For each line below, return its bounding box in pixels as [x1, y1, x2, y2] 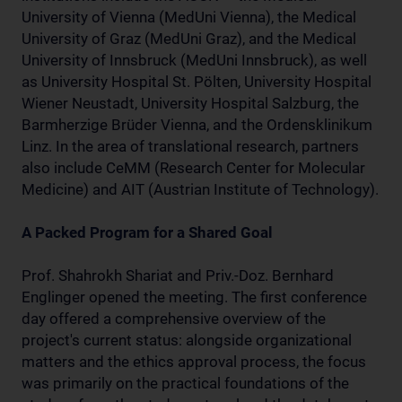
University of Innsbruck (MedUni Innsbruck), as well [22, 50, 367, 69]
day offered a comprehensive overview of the [22, 309, 326, 328]
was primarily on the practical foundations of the [22, 373, 349, 392]
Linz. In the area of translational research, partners [22, 136, 359, 155]
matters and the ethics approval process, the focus [22, 352, 366, 371]
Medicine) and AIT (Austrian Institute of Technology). [22, 179, 379, 198]
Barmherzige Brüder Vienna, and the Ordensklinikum [22, 115, 372, 134]
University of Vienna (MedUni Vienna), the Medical [22, 7, 356, 26]
